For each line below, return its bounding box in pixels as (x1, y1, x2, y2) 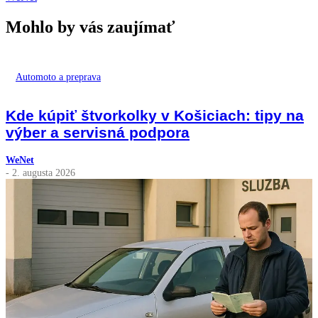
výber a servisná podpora (6, 124, 190, 141)
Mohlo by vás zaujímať (6, 17, 175, 36)
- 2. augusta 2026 (6, 166, 75, 178)
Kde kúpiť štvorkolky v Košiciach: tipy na (6, 106, 304, 124)
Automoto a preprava (16, 70, 101, 82)
